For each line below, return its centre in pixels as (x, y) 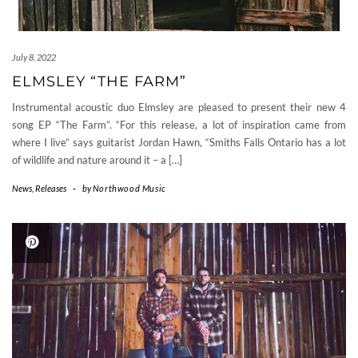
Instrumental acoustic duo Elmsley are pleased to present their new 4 (179, 107)
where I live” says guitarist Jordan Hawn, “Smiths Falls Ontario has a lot (179, 142)
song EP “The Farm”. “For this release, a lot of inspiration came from (179, 124)
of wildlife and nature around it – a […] (97, 159)
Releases (51, 188)
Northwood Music (129, 188)
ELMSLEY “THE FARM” (99, 81)
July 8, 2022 (34, 57)
